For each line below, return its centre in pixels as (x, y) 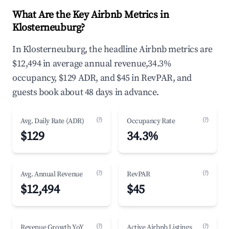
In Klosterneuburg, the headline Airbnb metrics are (113, 49)
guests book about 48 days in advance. (86, 92)
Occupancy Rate (151, 121)
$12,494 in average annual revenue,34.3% (92, 64)
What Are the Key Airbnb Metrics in (91, 15)
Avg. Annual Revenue (52, 174)
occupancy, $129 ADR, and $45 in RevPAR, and (102, 78)
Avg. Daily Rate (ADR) (52, 121)
